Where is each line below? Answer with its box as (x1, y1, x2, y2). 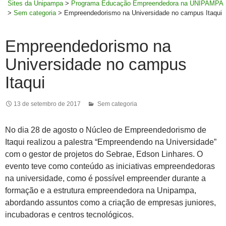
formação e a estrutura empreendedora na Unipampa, (5, 186, 196, 195)
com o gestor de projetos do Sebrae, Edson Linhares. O (5, 149, 203, 158)
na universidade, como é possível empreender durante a (5, 174, 206, 183)
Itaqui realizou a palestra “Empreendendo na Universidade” (5, 137, 216, 146)
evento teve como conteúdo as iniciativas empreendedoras (5, 161, 215, 171)
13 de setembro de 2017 (14, 100, 81, 107)
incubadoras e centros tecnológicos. (5, 210, 134, 219)
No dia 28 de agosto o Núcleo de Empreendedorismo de (5, 125, 206, 134)
